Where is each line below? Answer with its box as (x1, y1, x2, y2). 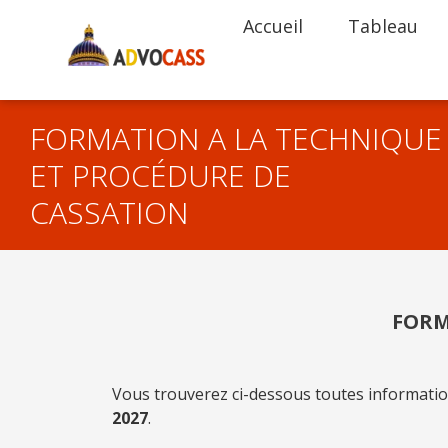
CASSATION (30, 191, 189, 233)
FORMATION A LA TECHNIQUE (30, 117, 442, 159)
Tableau (347, 14, 418, 38)
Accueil (242, 14, 303, 38)
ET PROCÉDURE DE (30, 154, 291, 196)
